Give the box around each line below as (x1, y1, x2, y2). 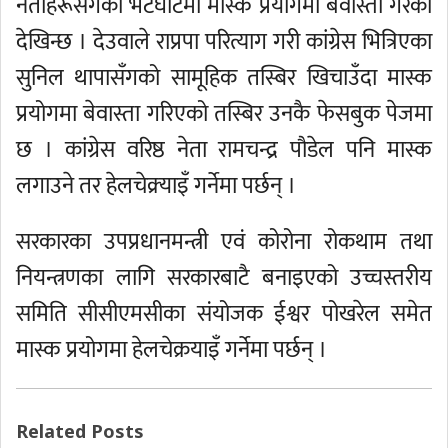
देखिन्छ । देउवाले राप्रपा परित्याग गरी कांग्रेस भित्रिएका (16, 23, 432, 61)
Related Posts (16, 419, 144, 443)
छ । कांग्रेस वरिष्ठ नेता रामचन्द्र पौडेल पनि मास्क (16, 131, 432, 169)
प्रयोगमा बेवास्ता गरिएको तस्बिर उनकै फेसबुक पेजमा (16, 95, 432, 133)
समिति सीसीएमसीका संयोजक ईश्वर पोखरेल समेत (16, 295, 432, 333)
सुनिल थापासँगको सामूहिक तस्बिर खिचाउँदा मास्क (16, 59, 432, 97)
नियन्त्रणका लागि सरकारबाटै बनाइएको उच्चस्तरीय (16, 259, 432, 297)
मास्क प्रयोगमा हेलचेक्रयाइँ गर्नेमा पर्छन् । (16, 331, 327, 369)
